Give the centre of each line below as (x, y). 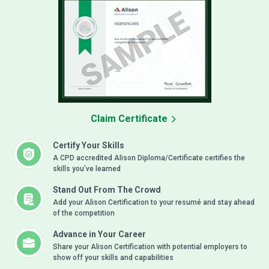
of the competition (84, 213)
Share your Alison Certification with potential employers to (150, 247)
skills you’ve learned (87, 169)
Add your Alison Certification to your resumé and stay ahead (154, 203)
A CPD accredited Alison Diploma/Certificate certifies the (149, 158)
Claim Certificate (130, 119)
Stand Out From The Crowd (107, 190)
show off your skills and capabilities (113, 258)
